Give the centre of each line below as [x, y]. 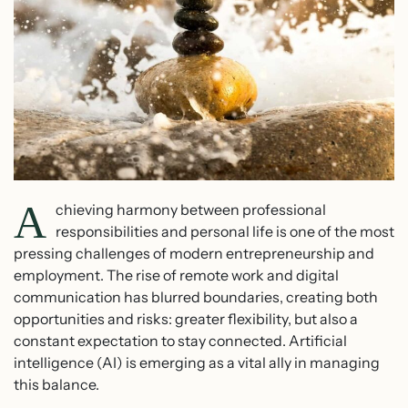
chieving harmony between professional [191, 209]
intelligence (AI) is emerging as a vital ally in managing [197, 362]
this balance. [56, 384]
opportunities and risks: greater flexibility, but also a [186, 318]
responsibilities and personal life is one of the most [225, 231]
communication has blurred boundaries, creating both [196, 296]
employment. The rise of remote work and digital [176, 275]
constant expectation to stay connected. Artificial [180, 340]
